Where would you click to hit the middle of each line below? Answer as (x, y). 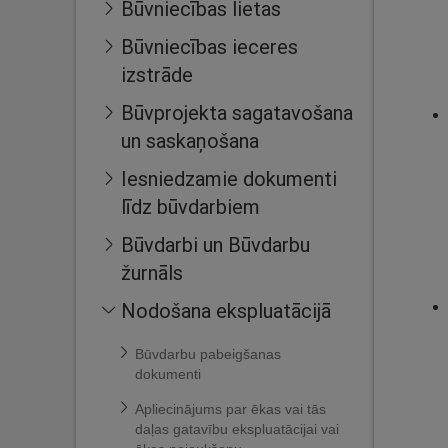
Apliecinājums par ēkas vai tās (230, 409)
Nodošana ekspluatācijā (226, 310)
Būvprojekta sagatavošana (237, 112)
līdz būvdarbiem (190, 206)
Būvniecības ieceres (209, 46)
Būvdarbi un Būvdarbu (215, 244)
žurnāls (152, 272)
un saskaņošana (190, 140)
